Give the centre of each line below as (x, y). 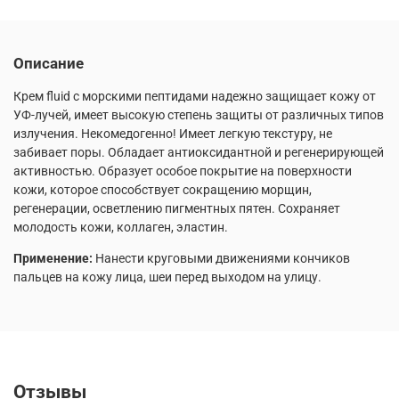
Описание (49, 63)
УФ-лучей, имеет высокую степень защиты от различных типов (199, 114)
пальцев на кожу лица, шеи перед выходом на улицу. (167, 277)
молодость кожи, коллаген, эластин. (121, 227)
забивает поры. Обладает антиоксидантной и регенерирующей (199, 152)
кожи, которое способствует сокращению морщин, (163, 189)
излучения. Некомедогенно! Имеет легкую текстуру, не (173, 133)
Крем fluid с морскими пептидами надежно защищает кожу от (195, 96)
